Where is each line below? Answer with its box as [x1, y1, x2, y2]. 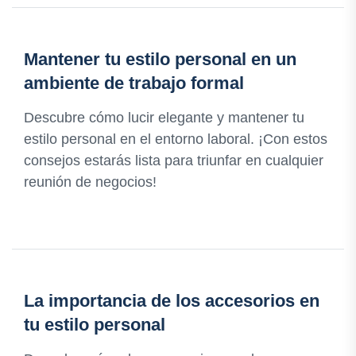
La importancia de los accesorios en [24, 291, 319, 311]
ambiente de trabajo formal [24, 73, 244, 94]
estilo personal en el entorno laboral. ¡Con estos [24, 131, 327, 148]
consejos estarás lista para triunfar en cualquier [24, 153, 323, 169]
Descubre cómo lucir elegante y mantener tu [24, 110, 304, 126]
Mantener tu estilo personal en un [24, 49, 296, 70]
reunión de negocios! [24, 174, 157, 191]
